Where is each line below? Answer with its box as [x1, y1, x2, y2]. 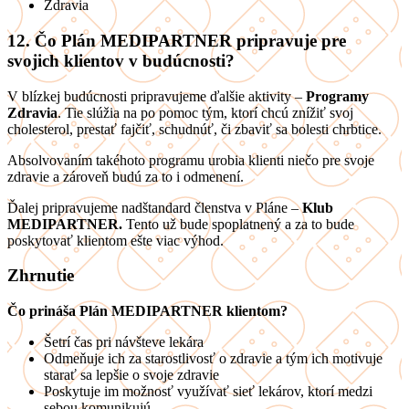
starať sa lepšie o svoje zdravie [44, 367, 219, 383]
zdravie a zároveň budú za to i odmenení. [7, 168, 244, 184]
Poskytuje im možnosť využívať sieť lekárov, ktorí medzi [44, 383, 372, 400]
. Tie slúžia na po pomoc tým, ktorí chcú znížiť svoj [58, 104, 353, 121]
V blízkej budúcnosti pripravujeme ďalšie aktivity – [7, 88, 306, 104]
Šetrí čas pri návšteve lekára [44, 334, 204, 351]
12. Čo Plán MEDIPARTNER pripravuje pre [7, 30, 346, 50]
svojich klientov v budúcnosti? [7, 50, 235, 70]
